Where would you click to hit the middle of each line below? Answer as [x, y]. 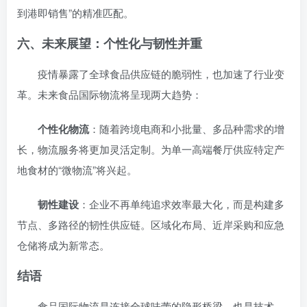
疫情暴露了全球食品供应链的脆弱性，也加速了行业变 [161, 73]
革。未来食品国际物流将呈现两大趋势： [110, 94]
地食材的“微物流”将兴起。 [77, 169]
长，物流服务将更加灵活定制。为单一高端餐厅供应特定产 [151, 149]
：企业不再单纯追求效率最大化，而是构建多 [182, 204]
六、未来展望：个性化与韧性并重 [110, 43]
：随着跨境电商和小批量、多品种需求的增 [187, 128]
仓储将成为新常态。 [63, 245]
